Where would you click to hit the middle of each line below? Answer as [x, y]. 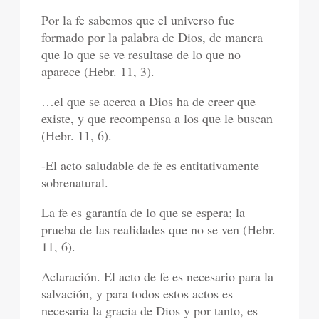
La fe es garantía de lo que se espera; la [143, 213]
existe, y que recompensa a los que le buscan [157, 119]
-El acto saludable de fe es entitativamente [151, 166]
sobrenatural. [75, 183]
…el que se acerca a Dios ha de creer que [149, 101]
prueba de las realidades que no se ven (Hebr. [159, 230]
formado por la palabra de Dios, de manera [152, 37]
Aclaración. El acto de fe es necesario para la [158, 277]
